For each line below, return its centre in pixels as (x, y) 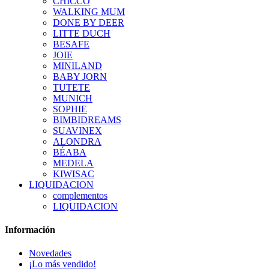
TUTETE (71, 87)
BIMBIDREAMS (87, 119)
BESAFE (71, 44)
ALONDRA (77, 141)
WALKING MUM (89, 11)
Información (30, 230)
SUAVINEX (77, 130)
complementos (80, 195)
